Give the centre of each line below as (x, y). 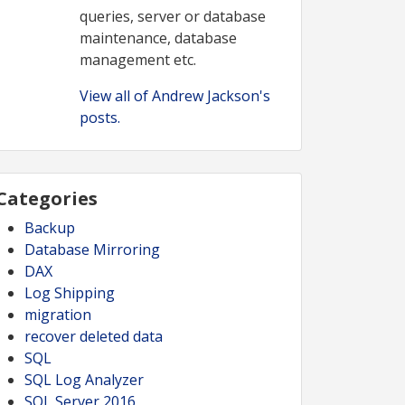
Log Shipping (70, 293)
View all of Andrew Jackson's (175, 96)
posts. (100, 118)
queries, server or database (173, 16)
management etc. (138, 60)
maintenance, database (158, 38)
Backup (50, 228)
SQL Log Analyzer (84, 380)
